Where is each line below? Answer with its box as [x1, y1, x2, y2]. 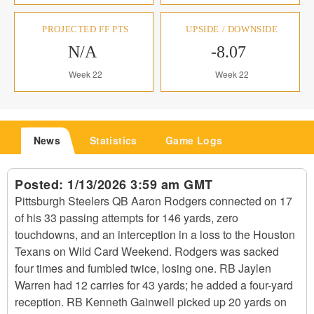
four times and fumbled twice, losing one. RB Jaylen [15, 260, 271, 276]
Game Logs [165, 133, 223, 147]
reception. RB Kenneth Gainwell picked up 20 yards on [15, 294, 287, 310]
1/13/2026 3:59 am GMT [67, 175, 213, 193]
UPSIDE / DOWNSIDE [186, 24, 278, 34]
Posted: [15, 175, 67, 193]
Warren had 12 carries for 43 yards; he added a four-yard [15, 277, 293, 293]
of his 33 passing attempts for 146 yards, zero [15, 210, 238, 226]
